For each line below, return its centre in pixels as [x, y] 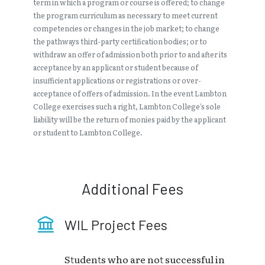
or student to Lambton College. [88, 133]
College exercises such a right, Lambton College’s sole [127, 107]
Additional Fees [132, 189]
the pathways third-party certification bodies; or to [120, 42]
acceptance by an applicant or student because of [116, 68]
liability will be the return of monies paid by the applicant [130, 120]
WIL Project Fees [116, 225]
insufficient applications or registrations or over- [117, 81]
